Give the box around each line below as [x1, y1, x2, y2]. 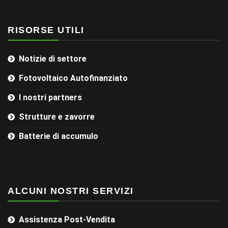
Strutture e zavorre [19, 112, 95, 122]
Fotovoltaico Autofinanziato [19, 73, 128, 83]
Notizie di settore [19, 54, 87, 64]
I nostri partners [19, 93, 82, 103]
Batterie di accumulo [19, 131, 98, 141]
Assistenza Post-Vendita [19, 215, 115, 225]
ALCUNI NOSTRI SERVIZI [8, 186, 134, 196]
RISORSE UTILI [8, 25, 84, 36]
